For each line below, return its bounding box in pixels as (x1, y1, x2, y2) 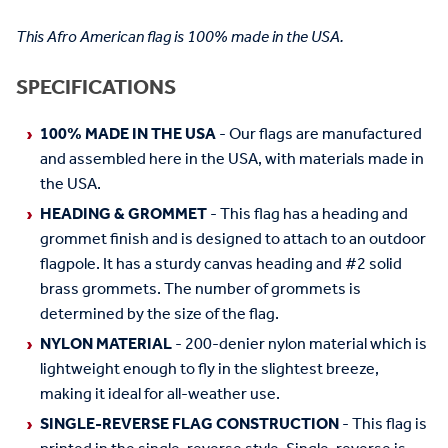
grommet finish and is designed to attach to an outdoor (40, 224, 426, 256)
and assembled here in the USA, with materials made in (40, 144, 424, 176)
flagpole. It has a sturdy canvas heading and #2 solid (40, 249, 402, 281)
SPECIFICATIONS (16, 69, 176, 109)
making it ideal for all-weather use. (40, 378, 280, 410)
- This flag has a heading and (210, 199, 408, 231)
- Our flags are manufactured (216, 119, 422, 151)
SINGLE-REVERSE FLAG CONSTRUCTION (40, 408, 339, 440)
